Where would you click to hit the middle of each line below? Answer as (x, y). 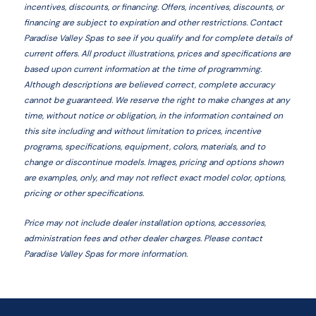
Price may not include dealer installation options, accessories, (145, 223)
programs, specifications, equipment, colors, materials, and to (144, 146)
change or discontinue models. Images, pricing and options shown (153, 162)
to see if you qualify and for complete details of (197, 38)
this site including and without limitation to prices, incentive (142, 131)
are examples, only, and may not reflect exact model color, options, (154, 177)
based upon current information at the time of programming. (142, 69)
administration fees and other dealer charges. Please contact (143, 238)
